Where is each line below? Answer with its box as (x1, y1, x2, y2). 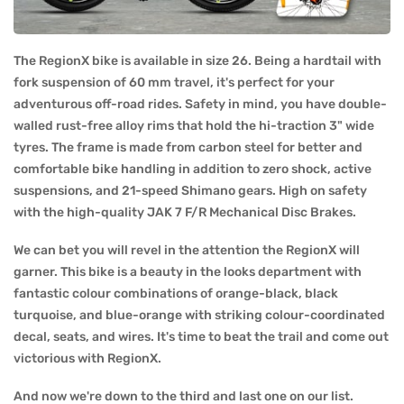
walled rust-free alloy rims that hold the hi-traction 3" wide (14, 117, 374, 133)
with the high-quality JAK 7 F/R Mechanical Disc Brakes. (14, 204, 356, 220)
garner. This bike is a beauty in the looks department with (14, 263, 362, 280)
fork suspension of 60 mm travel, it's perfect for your (14, 74, 335, 90)
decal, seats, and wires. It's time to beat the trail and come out (14, 328, 389, 344)
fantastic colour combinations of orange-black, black (14, 285, 338, 301)
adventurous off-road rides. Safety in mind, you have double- (14, 96, 387, 112)
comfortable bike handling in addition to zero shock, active (14, 161, 372, 177)
